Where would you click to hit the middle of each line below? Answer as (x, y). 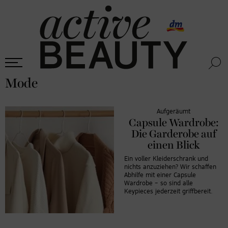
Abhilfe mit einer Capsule (160, 175)
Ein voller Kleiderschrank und (166, 159)
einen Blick (174, 145)
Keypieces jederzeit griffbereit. (168, 191)
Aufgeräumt (174, 111)
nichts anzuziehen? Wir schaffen (170, 167)
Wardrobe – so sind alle (159, 183)
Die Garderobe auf (174, 134)
